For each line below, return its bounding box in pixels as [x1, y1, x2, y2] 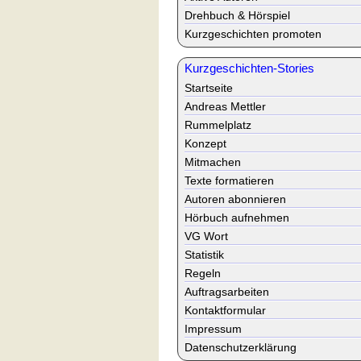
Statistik [185, 248, 224, 261]
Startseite [185, 81, 233, 94]
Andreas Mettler [185, 100, 266, 113]
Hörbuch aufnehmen [185, 211, 289, 224]
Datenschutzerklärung [185, 341, 297, 354]
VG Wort [185, 230, 228, 243]
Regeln [185, 267, 221, 280]
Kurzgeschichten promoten [185, 27, 322, 40]
